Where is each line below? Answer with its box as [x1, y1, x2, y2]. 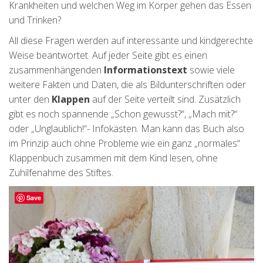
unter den [9, 93, 52, 106]
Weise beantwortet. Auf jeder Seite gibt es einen [9, 49, 207, 62]
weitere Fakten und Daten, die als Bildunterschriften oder [9, 78, 246, 92]
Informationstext [104, 63, 187, 77]
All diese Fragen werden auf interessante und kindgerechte [9, 34, 253, 48]
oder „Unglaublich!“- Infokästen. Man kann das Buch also [9, 122, 244, 136]
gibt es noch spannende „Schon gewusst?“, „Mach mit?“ [9, 107, 237, 121]
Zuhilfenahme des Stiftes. [9, 166, 113, 180]
